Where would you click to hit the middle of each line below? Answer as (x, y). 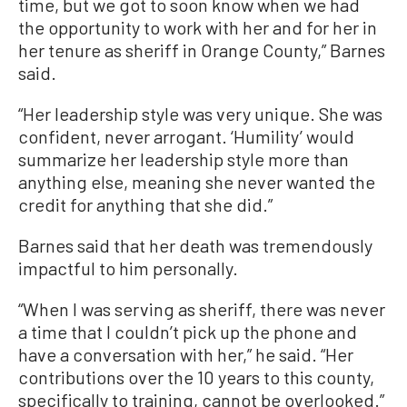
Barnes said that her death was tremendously (195, 246)
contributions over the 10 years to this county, (196, 377)
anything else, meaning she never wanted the (197, 182)
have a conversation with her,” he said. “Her (186, 355)
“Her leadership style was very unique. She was (200, 114)
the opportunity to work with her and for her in (198, 28)
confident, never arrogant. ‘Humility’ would (186, 137)
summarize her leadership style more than (184, 159)
